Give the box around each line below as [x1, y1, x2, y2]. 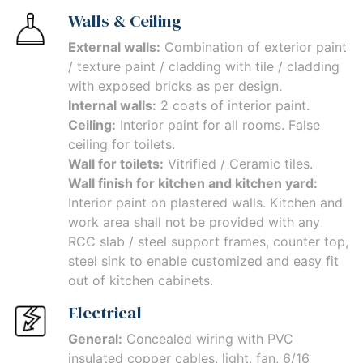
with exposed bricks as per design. [68, 78, 282, 95]
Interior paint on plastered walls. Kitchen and [68, 194, 343, 211]
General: [68, 331, 122, 348]
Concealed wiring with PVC [122, 331, 293, 348]
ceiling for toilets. [68, 136, 175, 153]
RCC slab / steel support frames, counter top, [68, 233, 348, 250]
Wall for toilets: [68, 156, 164, 173]
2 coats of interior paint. [156, 97, 310, 114]
